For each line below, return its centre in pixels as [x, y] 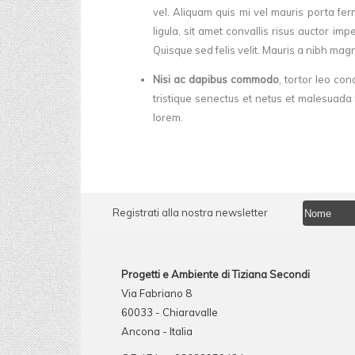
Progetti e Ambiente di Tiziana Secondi [215, 275]
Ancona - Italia [157, 332]
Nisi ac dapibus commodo [216, 80]
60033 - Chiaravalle [169, 313]
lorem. [168, 118]
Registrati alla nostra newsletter [190, 213]
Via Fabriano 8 [156, 294]
